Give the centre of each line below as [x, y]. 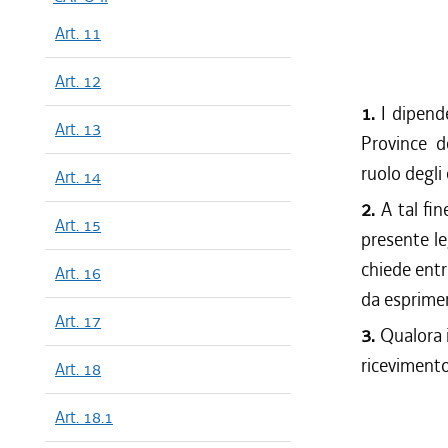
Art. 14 [78, 177]
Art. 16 [78, 273]
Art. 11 [78, 33]
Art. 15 [78, 225]
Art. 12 [78, 81]
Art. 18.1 [84, 417]
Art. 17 [78, 321]
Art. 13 [78, 129]
